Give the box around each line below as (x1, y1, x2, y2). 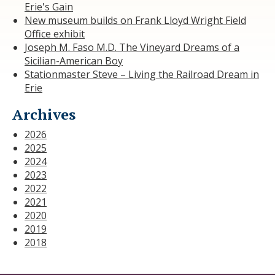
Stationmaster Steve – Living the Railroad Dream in (25, 67, 259, 81)
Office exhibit (25, 26, 85, 41)
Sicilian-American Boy (25, 53, 123, 68)
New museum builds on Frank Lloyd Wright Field (25, 13, 246, 27)
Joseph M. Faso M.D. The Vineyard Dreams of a (25, 40, 239, 54)
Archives (12, 104, 76, 124)
